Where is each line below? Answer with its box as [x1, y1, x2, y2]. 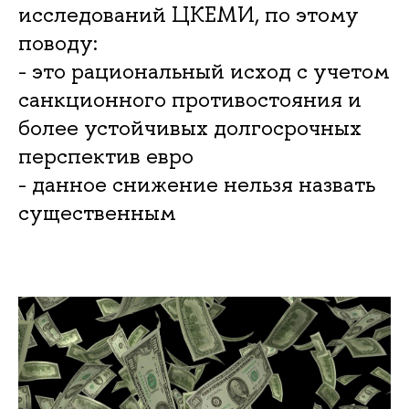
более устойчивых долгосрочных [18, 113, 362, 142]
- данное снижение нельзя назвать [18, 170, 375, 198]
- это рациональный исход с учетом [18, 57, 390, 85]
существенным [18, 198, 176, 226]
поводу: [18, 28, 98, 57]
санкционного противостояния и [18, 85, 362, 113]
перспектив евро [18, 142, 199, 170]
